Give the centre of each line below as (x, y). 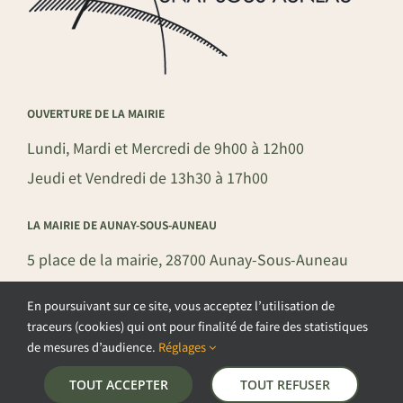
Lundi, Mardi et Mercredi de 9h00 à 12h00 (165, 148)
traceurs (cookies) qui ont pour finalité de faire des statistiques (197, 326)
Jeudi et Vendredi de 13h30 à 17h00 (147, 178)
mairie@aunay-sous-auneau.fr (128, 319)
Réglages (184, 347)
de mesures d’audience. (93, 347)
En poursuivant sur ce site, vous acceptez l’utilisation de (181, 305)
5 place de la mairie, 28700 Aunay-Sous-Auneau (187, 260)
